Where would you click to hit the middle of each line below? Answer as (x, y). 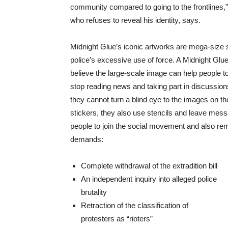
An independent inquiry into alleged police (149, 179)
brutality (94, 192)
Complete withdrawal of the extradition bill (149, 166)
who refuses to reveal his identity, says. (135, 20)
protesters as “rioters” (117, 219)
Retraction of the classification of (135, 206)
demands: (88, 139)
